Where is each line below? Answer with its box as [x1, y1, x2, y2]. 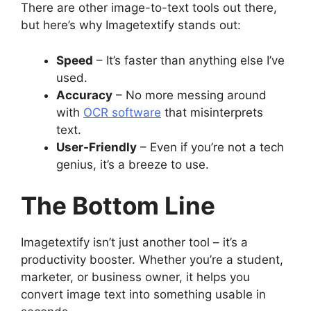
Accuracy [56, 87, 112, 102]
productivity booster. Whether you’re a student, [21, 253, 283, 267]
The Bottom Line [21, 191, 215, 221]
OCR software [83, 105, 161, 119]
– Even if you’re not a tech [137, 140, 284, 154]
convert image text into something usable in [21, 287, 266, 302]
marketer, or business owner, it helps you [21, 270, 250, 285]
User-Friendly [56, 140, 137, 154]
